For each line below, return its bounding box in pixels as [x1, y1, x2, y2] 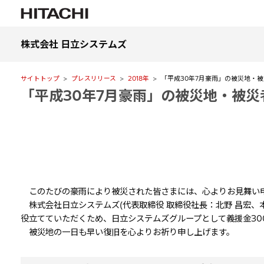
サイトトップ [20, 74, 60, 82]
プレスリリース [71, 74, 116, 82]
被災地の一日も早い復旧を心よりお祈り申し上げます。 [28, 227, 235, 237]
